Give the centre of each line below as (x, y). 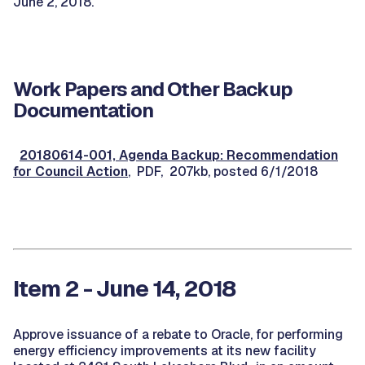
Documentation (83, 110)
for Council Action (70, 172)
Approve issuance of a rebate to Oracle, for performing (178, 334)
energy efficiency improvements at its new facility (165, 351)
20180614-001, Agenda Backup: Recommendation (179, 155)
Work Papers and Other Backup (153, 89)
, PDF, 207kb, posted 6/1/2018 (223, 172)
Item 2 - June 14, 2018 (124, 288)
